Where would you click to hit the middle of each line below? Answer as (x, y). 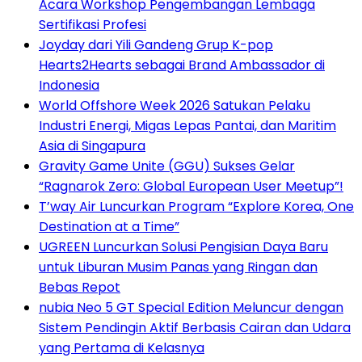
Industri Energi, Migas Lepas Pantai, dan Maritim (187, 126)
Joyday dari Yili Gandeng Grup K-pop (156, 45)
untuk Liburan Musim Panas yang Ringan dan (178, 267)
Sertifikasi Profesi (93, 25)
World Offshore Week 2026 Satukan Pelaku (175, 106)
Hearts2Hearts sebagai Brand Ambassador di (182, 65)
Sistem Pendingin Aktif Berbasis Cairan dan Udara (195, 328)
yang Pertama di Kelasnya (122, 348)
